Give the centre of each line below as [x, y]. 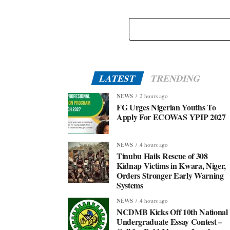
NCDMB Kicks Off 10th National [172, 212]
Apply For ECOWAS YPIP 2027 [171, 117]
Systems [130, 185]
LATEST [118, 78]
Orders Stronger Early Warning [170, 175]
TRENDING [176, 78]
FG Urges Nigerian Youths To [166, 107]
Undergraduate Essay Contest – [169, 222]
